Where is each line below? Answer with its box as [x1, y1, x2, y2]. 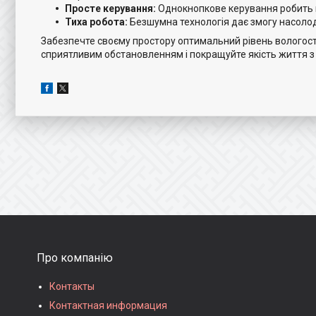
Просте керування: [65, 3, 156, 14]
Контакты [49, 281, 95, 292]
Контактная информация [49, 300, 167, 311]
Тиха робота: [65, 16, 128, 28]
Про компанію [37, 251, 113, 265]
